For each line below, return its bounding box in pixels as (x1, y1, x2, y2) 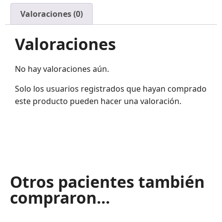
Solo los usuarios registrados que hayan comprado (15, 83, 207, 94)
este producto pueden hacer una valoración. (15, 95, 181, 107)
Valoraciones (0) (20, 8, 83, 20)
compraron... (10, 186, 110, 208)
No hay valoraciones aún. (15, 63, 109, 75)
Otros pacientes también (10, 170, 205, 192)
